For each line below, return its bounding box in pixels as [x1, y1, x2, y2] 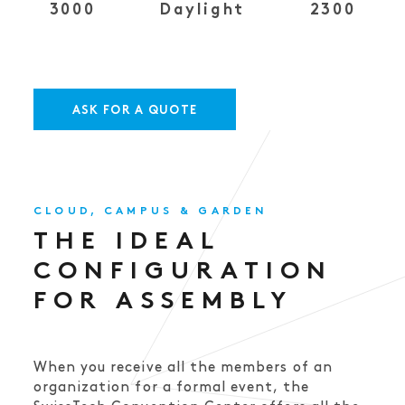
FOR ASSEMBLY [33, 290, 293, 314]
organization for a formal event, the [33, 380, 309, 394]
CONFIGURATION [33, 260, 333, 284]
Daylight [160, 3, 245, 18]
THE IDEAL [33, 231, 221, 254]
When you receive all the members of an [33, 360, 333, 374]
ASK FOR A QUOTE [71, 105, 198, 117]
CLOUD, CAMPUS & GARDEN [33, 206, 267, 217]
